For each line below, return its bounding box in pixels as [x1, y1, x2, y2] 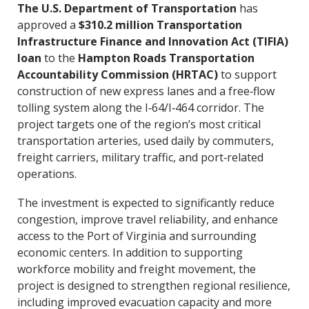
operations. [17, 166, 77, 181]
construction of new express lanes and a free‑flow [17, 83, 275, 99]
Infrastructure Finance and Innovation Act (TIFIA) [17, 34, 288, 49]
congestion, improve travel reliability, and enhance [17, 212, 278, 227]
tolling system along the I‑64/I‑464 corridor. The [17, 100, 264, 115]
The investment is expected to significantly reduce [17, 195, 275, 210]
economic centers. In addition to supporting [17, 245, 243, 260]
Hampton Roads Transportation [77, 50, 255, 66]
